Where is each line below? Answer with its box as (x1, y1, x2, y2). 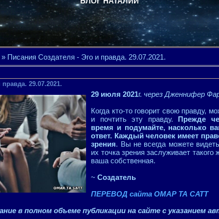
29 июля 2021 (91, 90, 139, 98)
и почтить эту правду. (91, 115, 178, 123)
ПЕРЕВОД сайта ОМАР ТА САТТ (91, 190, 209, 198)
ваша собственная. (91, 156, 156, 165)
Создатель (97, 173, 136, 181)
